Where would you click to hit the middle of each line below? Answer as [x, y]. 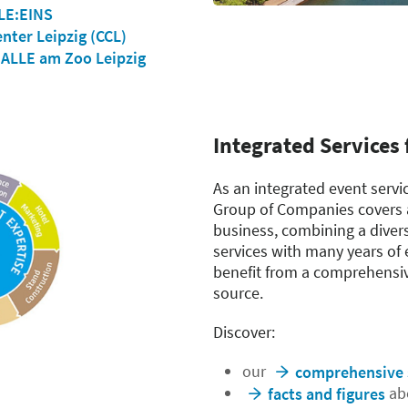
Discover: [244, 331]
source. [238, 292]
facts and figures [326, 393]
